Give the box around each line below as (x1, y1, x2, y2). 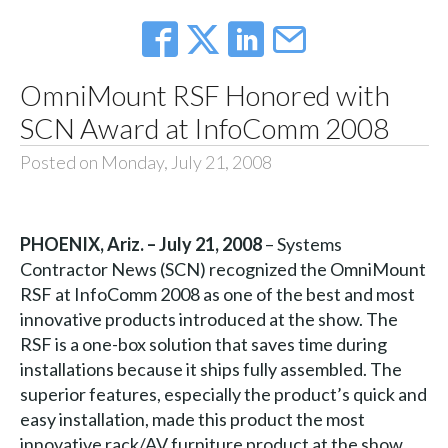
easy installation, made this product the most (19, 408, 365, 431)
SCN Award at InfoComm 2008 (19, 111, 389, 146)
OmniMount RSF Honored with (19, 78, 390, 113)
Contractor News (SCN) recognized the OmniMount (19, 258, 426, 281)
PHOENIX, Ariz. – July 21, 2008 (19, 233, 265, 256)
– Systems (264, 233, 342, 256)
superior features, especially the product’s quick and (19, 383, 427, 406)
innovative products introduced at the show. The (19, 308, 398, 331)
